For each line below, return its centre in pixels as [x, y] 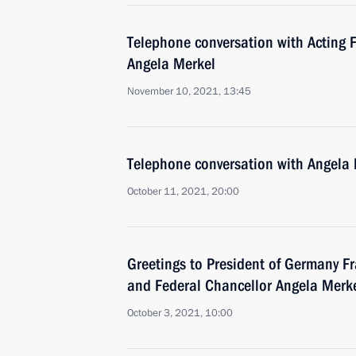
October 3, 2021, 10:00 [180, 313]
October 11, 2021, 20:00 [183, 192]
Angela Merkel [171, 64]
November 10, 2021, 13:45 [189, 91]
